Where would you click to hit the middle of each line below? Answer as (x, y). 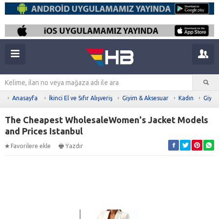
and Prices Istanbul (44, 131)
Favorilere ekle (31, 146)
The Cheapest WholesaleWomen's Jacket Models (107, 120)
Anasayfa (25, 98)
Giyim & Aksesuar (145, 98)
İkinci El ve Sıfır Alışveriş (81, 98)
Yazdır (74, 146)
